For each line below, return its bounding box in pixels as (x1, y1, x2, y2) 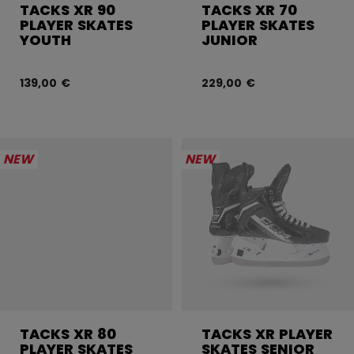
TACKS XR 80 (20, 323, 116, 344)
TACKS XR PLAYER (201, 323, 333, 344)
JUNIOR (201, 29, 258, 50)
